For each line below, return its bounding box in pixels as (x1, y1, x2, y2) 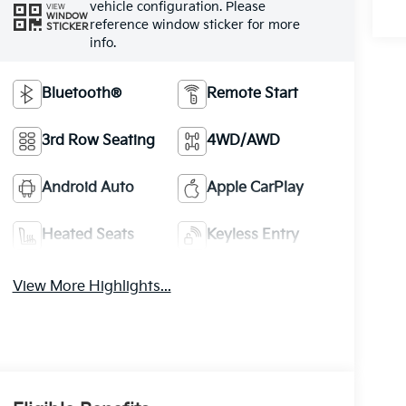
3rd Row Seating (41, 132, 155, 150)
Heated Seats (41, 227, 134, 245)
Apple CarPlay (207, 179, 304, 198)
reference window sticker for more (89, 17, 300, 34)
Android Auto (41, 179, 134, 198)
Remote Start (207, 85, 299, 103)
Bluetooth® (41, 85, 121, 103)
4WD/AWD (207, 132, 281, 150)
